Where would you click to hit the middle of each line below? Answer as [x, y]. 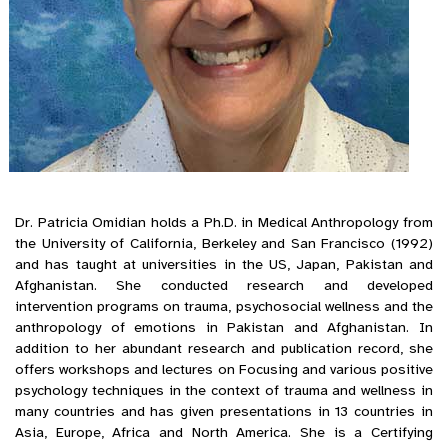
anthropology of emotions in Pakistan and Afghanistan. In [224, 327]
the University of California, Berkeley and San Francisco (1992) [224, 243]
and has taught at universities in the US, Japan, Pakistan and [224, 264]
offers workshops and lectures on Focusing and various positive [224, 369]
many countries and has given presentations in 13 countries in [224, 411]
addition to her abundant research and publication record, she [224, 348]
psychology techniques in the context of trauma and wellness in [224, 390]
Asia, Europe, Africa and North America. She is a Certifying [224, 432]
